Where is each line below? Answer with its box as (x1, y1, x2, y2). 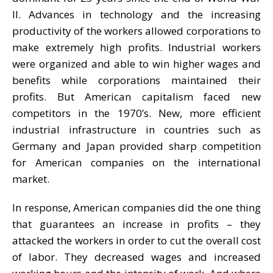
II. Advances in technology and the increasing (12, 7, 261, 21)
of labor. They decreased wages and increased (12, 249, 261, 264)
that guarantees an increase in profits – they (12, 216, 261, 231)
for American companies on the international (12, 155, 261, 169)
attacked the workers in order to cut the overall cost (12, 233, 261, 247)
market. (12, 171, 49, 186)
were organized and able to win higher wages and (12, 56, 261, 71)
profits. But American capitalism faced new (12, 89, 261, 104)
